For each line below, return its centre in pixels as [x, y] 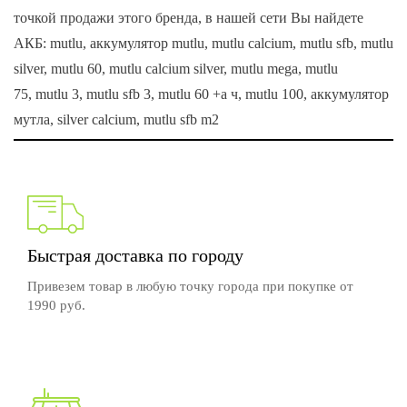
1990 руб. [56, 305]
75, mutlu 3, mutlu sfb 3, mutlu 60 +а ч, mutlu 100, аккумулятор [201, 94]
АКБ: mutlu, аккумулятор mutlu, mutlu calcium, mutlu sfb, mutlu [203, 43]
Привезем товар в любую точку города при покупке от [190, 286]
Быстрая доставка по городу [138, 255]
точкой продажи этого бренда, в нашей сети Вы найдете [189, 18]
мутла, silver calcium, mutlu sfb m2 [116, 119]
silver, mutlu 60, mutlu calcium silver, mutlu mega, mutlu [176, 69]
